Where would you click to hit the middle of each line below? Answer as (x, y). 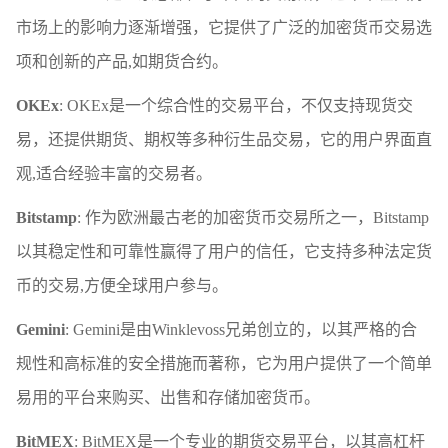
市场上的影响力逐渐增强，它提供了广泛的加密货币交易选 (224, 27)
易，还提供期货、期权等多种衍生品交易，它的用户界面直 (224, 139)
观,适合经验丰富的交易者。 (114, 173)
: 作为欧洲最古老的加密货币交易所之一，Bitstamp (253, 217)
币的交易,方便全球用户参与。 (122, 285)
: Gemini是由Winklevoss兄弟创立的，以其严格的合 (241, 329)
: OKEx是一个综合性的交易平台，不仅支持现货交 (236, 105)
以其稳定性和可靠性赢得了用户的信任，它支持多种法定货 (224, 251)
